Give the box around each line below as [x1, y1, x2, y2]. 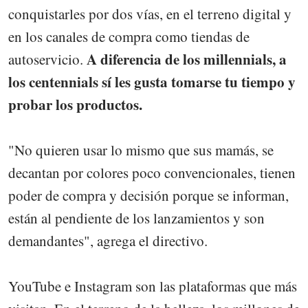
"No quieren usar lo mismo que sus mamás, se [8, 140, 274, 160]
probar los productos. [8, 94, 142, 115]
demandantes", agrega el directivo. [8, 231, 208, 251]
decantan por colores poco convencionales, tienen [8, 163, 296, 183]
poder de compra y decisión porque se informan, [8, 186, 289, 206]
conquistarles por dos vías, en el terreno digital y [8, 4, 291, 24]
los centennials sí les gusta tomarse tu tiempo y [8, 71, 296, 93]
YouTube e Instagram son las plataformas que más [8, 276, 297, 296]
